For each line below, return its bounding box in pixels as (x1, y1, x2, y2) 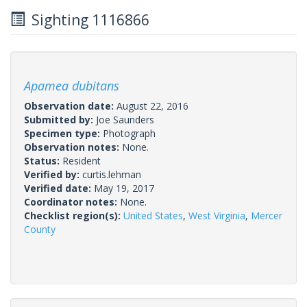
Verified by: (24, 167, 82, 181)
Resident (62, 153, 101, 167)
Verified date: (24, 181, 94, 195)
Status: (24, 153, 62, 167)
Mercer (251, 208, 282, 222)
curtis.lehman (82, 167, 141, 181)
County (24, 222, 56, 236)
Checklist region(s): (24, 208, 123, 222)
